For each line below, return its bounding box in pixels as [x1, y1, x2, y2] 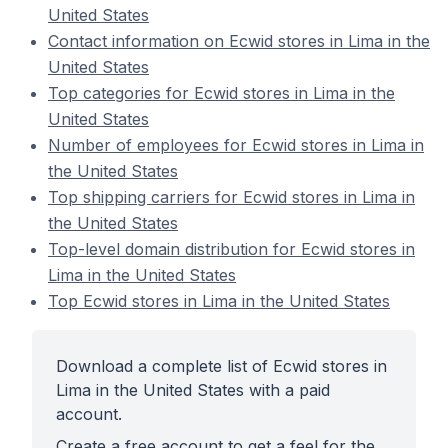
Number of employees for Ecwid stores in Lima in [48, 135, 424, 155]
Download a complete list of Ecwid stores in [56, 356, 387, 376]
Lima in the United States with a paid [56, 380, 330, 400]
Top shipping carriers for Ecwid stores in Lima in [48, 187, 415, 207]
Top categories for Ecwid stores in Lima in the [48, 83, 395, 103]
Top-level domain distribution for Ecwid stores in [48, 239, 415, 259]
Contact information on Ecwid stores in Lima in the [48, 31, 430, 51]
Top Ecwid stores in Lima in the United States [48, 291, 390, 311]
